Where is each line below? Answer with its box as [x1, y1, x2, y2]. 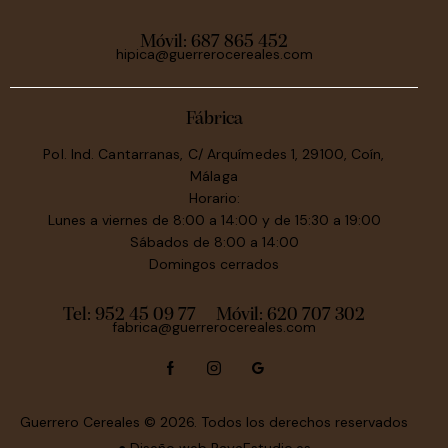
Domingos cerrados [149, 254, 279, 273]
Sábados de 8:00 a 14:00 [129, 232, 299, 251]
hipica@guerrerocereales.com [115, 45, 313, 64]
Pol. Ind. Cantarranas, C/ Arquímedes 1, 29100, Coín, [43, 144, 385, 163]
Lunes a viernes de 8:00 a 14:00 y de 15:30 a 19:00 [47, 210, 381, 229]
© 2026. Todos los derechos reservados [144, 412, 408, 431]
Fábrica [185, 109, 243, 129]
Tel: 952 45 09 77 [63, 305, 197, 325]
